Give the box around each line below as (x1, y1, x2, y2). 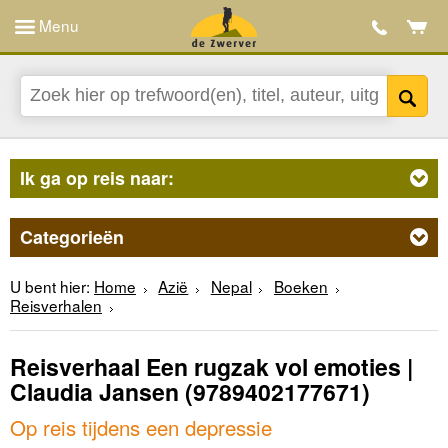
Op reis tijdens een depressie (10, 411, 272, 442)
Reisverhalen (10, 293, 102, 316)
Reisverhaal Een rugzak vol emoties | (10, 350, 413, 384)
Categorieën (20, 223, 124, 250)
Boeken (274, 274, 329, 297)
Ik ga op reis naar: (20, 164, 174, 191)
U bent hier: (10, 274, 90, 297)
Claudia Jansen (10, 375, 179, 409)
